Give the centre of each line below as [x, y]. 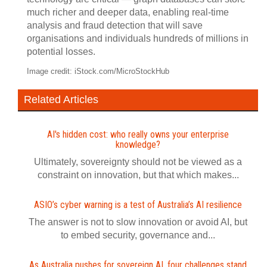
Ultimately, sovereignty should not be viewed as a [138, 162]
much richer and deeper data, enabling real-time [128, 12]
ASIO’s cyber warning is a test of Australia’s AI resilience [138, 205]
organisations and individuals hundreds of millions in [138, 38]
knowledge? [138, 145]
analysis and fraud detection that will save [115, 25]
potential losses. [61, 52]
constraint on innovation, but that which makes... [138, 175]
